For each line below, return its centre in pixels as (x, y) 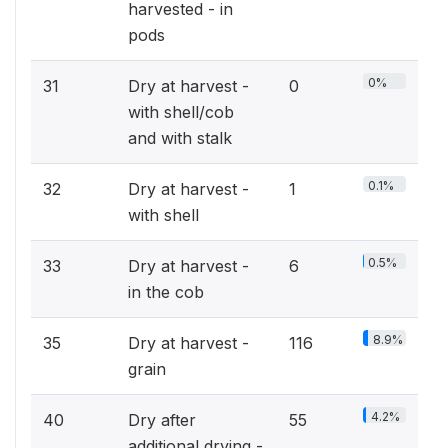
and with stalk (180, 138)
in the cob (166, 292)
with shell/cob (181, 112)
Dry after (162, 420)
